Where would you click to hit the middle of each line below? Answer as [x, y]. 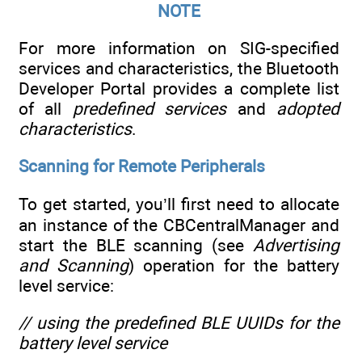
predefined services [149, 108]
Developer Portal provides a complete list [179, 88]
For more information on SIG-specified [179, 48]
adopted [308, 108]
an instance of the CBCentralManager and [179, 225]
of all [46, 108]
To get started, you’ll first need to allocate [179, 204]
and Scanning [74, 265]
